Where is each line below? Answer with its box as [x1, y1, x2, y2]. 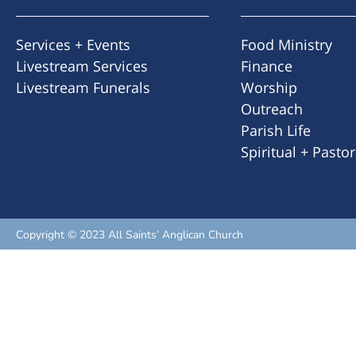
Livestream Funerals [16, 77, 150, 97]
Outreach [241, 99, 303, 118]
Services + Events [16, 34, 130, 54]
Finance [241, 56, 292, 75]
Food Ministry [241, 34, 332, 54]
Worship [241, 77, 297, 97]
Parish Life [241, 120, 311, 140]
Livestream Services [16, 56, 148, 75]
